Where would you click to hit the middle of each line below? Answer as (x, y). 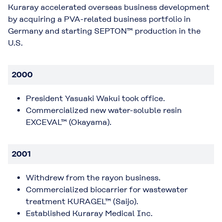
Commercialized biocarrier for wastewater (107, 190)
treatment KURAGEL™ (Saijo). (82, 202)
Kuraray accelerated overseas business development (109, 7)
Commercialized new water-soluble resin (104, 111)
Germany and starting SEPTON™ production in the (104, 31)
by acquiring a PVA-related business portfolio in (99, 19)
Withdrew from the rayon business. (93, 178)
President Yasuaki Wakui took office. (95, 99)
